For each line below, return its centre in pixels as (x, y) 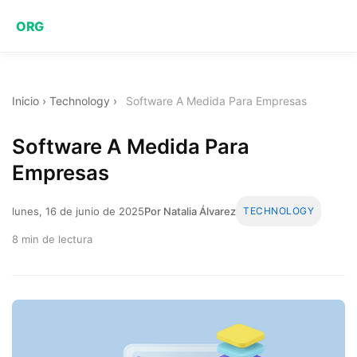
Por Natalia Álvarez (190, 211)
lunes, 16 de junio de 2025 (78, 211)
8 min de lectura (52, 239)
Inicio (25, 101)
